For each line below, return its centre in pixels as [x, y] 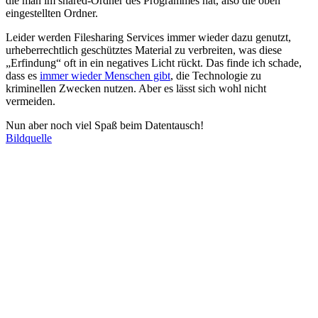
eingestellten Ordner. [52, 13]
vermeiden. [31, 102]
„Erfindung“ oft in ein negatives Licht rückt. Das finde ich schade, [154, 63]
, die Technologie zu [216, 76]
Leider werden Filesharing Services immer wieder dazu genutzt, [148, 38]
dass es [23, 76]
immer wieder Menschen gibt [105, 76]
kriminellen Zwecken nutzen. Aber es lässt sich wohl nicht [136, 89]
